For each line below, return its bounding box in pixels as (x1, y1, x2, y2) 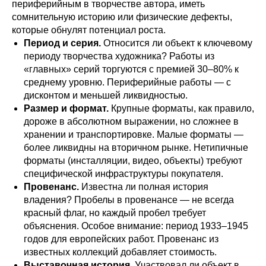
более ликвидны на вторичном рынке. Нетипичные (24, 142, 248, 153)
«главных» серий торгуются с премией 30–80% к (24, 64, 239, 74)
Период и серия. (24, 38, 101, 48)
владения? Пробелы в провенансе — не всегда (24, 195, 234, 205)
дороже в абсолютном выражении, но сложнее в (24, 116, 239, 126)
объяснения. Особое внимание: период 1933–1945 (24, 221, 248, 231)
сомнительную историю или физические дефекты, (12, 12, 232, 22)
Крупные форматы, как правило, (109, 103, 254, 113)
